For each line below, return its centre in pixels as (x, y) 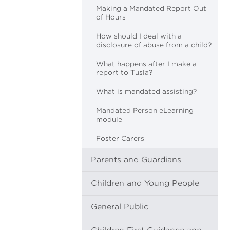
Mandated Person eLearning (145, 111)
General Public (120, 207)
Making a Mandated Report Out (151, 8)
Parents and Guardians (136, 160)
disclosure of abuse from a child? (154, 45)
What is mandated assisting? (146, 92)
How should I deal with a (139, 36)
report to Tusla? (124, 73)
